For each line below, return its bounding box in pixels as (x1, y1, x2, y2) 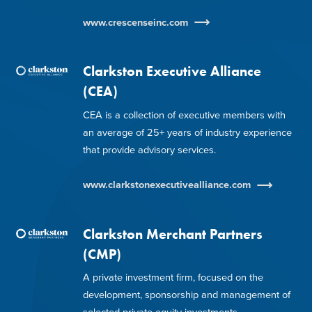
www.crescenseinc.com (82, 16, 188, 29)
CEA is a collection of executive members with (82, 109, 286, 121)
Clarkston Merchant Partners (82, 225, 263, 243)
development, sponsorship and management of (82, 289, 290, 302)
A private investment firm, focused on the (82, 272, 263, 284)
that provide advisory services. (82, 143, 216, 156)
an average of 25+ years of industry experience (82, 126, 292, 139)
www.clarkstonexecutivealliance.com (82, 179, 251, 192)
